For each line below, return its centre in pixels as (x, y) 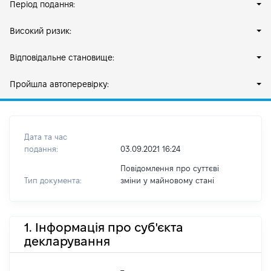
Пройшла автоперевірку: (59, 84)
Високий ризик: (41, 31)
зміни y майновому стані (167, 180)
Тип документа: (53, 180)
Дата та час (46, 137)
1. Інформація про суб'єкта (104, 227)
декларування (67, 241)
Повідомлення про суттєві (169, 168)
